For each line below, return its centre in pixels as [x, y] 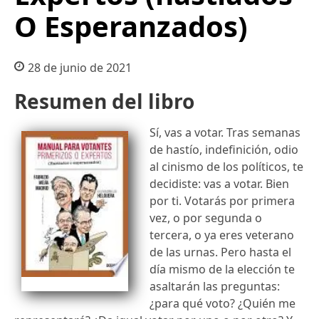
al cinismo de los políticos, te [226, 166]
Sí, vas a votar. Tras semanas [225, 132]
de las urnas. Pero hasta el [220, 252]
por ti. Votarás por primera [222, 200]
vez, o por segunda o [206, 218]
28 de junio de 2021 [79, 68]
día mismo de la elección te [222, 269]
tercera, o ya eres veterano [222, 235]
